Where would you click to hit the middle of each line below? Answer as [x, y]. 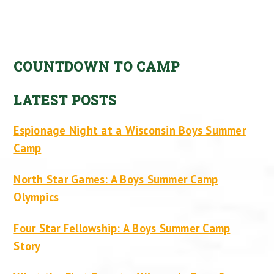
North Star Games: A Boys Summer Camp [116, 179]
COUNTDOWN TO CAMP [97, 66]
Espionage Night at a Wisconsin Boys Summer [130, 130]
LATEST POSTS [65, 100]
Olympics [36, 197]
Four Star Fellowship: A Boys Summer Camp [122, 228]
